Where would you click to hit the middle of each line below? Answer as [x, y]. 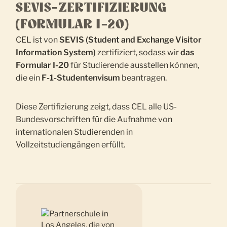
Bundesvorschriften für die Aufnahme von [94, 120]
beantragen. [144, 78]
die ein [29, 78]
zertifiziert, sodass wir [138, 53]
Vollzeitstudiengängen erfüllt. [71, 145]
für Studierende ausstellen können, [134, 65]
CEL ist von [38, 40]
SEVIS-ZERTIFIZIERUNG [91, 8]
